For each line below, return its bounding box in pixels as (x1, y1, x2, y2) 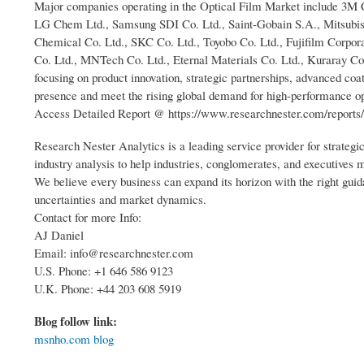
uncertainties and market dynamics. (34, 191, 206, 208)
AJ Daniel (34, 227, 84, 244)
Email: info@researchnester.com (34, 245, 193, 262)
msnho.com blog (34, 331, 114, 348)
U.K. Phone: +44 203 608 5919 (34, 280, 181, 297)
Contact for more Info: (34, 209, 141, 226)
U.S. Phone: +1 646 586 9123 (34, 262, 173, 279)
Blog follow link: (34, 312, 121, 331)
